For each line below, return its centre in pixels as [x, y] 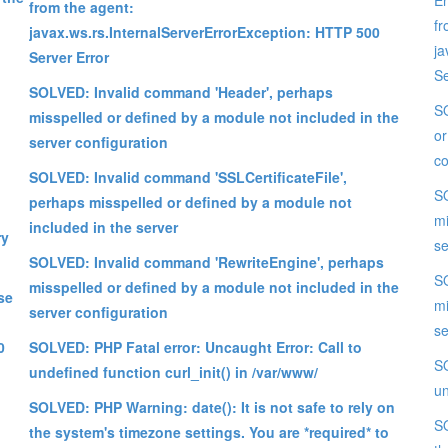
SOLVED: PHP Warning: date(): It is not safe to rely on [212, 406]
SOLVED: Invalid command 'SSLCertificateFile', [188, 176]
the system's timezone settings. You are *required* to [209, 431]
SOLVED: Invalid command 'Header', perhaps [181, 91]
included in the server [103, 226]
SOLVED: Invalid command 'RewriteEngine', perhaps [206, 261]
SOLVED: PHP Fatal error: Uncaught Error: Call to [195, 346]
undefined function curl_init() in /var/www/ [173, 371]
